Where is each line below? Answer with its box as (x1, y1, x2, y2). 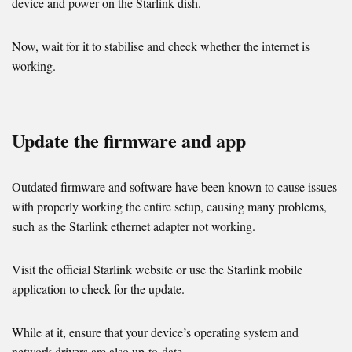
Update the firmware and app (12, 126, 246, 155)
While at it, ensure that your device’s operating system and (12, 324, 299, 341)
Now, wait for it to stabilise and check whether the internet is (12, 38, 310, 55)
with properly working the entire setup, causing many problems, (12, 198, 327, 215)
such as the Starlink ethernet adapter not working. (12, 218, 255, 235)
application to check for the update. (12, 280, 185, 298)
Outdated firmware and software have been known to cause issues (12, 178, 337, 196)
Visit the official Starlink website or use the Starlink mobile (12, 261, 302, 278)
